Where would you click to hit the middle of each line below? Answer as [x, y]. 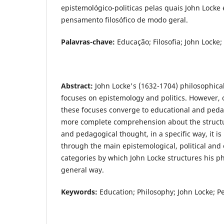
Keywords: [79, 191]
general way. [82, 169]
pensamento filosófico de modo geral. [124, 19]
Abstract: [77, 85]
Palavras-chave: [88, 41]
